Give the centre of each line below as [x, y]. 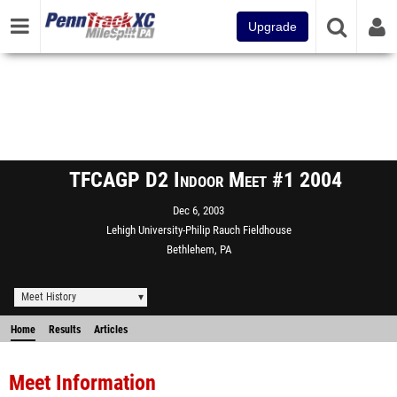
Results [65, 330]
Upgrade [272, 27]
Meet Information [82, 383]
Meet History [49, 297]
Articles [111, 330]
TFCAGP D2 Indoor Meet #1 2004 [206, 180]
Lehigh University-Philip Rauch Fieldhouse [198, 230]
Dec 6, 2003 [198, 210]
